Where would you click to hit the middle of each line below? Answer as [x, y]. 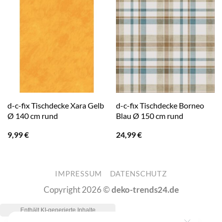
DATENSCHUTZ [138, 174]
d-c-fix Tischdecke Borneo [160, 105]
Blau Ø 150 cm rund [149, 115]
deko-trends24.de [145, 190]
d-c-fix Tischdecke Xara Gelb [55, 105]
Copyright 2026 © [77, 190]
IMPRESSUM [79, 174]
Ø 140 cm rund [32, 115]
